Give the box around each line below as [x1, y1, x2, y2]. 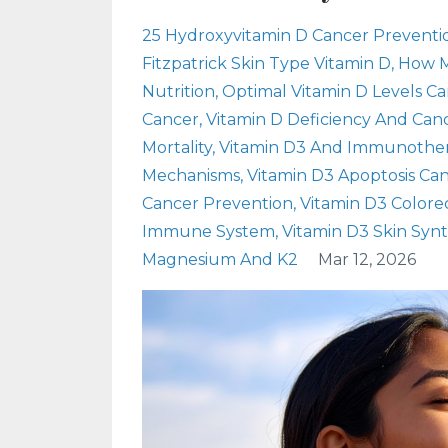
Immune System [142, 222, 275, 241]
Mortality [142, 138, 212, 157]
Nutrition [142, 82, 215, 101]
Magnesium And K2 [142, 250, 298, 269]
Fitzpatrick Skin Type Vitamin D [142, 54, 391, 73]
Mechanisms [142, 166, 240, 185]
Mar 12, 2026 [318, 250, 416, 269]
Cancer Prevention [142, 194, 293, 213]
